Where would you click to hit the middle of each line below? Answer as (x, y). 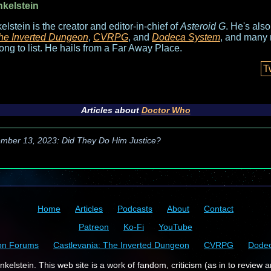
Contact (219, 209)
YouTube (175, 227)
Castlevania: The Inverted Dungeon (121, 245)
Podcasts (135, 209)
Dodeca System (186, 37)
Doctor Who (166, 110)
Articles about (111, 110)
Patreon (94, 227)
